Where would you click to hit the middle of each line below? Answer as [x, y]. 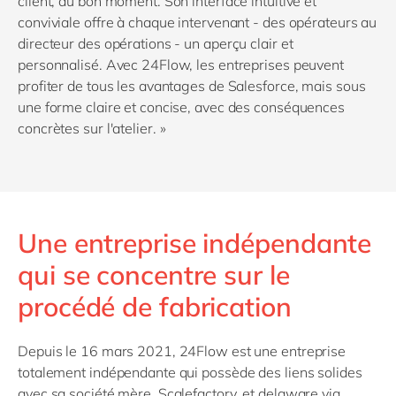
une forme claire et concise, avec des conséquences [181, 107]
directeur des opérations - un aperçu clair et [156, 43]
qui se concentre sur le [154, 275]
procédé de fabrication [155, 307]
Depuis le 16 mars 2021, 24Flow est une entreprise [182, 351]
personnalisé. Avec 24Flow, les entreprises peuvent [181, 65]
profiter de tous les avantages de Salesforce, [160, 86]
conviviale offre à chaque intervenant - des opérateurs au [198, 22]
